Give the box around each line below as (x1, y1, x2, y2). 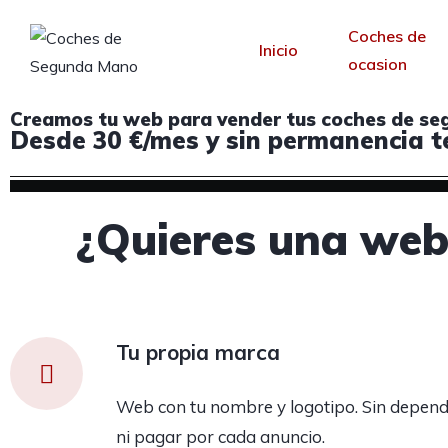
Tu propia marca (116, 339, 280, 365)
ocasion (348, 53, 408, 74)
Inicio (259, 39, 299, 60)
